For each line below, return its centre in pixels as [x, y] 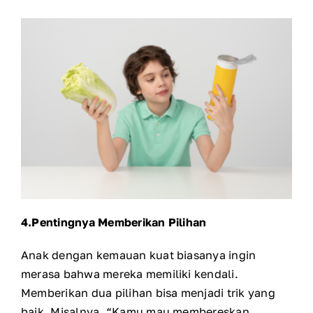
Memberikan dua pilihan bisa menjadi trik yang [148, 292]
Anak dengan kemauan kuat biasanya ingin [139, 255]
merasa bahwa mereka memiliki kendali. [130, 274]
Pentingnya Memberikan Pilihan [119, 222]
